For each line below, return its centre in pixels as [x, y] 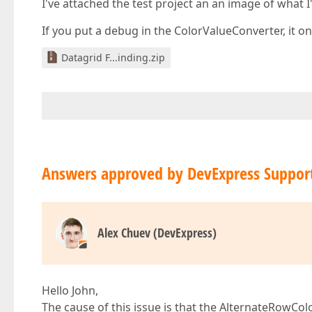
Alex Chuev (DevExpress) [157, 233]
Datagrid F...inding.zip [113, 57]
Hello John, [70, 290]
